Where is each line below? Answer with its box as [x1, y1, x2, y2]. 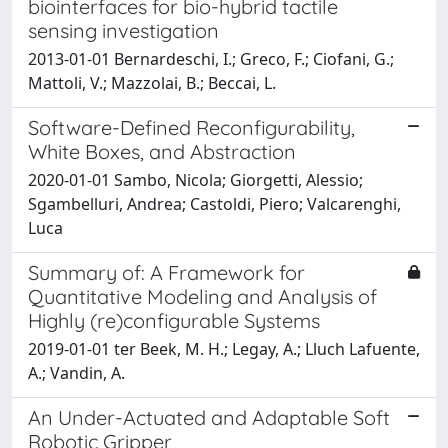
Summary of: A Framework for [28, 259, 305, 285]
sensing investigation [28, 17, 219, 43]
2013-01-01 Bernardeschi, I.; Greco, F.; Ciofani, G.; [28, 47, 394, 70]
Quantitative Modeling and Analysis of [28, 283, 377, 309]
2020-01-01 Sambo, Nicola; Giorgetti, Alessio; [28, 168, 363, 191]
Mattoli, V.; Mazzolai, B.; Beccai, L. [28, 71, 276, 94]
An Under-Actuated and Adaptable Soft [28, 404, 390, 430]
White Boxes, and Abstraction [28, 138, 296, 164]
